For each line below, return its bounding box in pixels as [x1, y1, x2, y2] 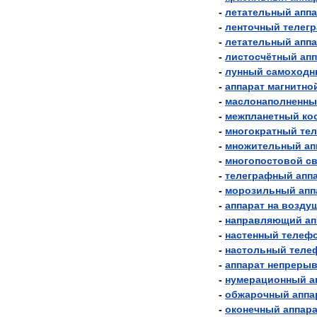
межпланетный [225, 110, 299, 122]
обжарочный [225, 289, 289, 300]
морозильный [225, 185, 296, 196]
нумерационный [225, 274, 306, 285]
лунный [225, 66, 263, 77]
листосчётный [225, 51, 297, 62]
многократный [225, 125, 297, 137]
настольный [225, 244, 287, 255]
